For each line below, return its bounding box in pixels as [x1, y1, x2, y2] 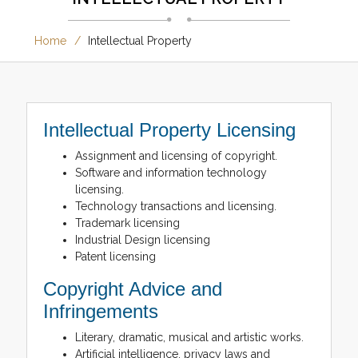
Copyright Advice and [42, 277, 222, 300]
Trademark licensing [74, 216, 180, 229]
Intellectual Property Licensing [42, 118, 296, 141]
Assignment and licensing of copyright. [74, 149, 277, 162]
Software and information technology [74, 165, 267, 179]
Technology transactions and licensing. [74, 199, 276, 213]
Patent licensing [74, 249, 156, 263]
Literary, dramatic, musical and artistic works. [74, 330, 304, 344]
